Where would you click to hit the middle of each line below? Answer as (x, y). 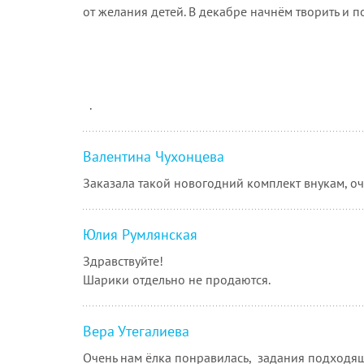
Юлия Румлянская (140, 234)
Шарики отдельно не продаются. (177, 279)
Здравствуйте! (123, 260)
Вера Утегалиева (136, 331)
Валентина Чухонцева (154, 156)
